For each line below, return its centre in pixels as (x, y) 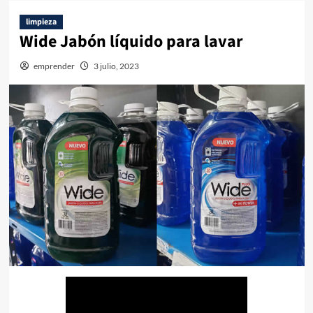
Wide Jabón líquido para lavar (131, 42)
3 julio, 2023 (116, 66)
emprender (54, 66)
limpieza (41, 22)
